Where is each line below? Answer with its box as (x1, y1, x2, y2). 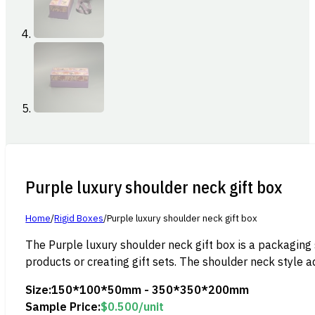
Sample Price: (25, 298, 101, 314)
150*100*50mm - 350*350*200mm (51, 281, 250, 297)
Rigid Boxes (54, 212, 104, 224)
